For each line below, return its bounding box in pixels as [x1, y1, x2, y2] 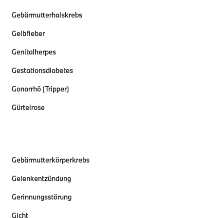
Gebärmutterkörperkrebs [12, 155, 90, 164]
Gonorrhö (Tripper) [12, 84, 69, 93]
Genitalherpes [12, 47, 56, 56]
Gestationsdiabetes [12, 66, 73, 75]
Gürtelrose [12, 103, 45, 112]
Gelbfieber [12, 29, 45, 38]
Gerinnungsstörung [12, 192, 72, 201]
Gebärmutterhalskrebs [12, 10, 82, 19]
